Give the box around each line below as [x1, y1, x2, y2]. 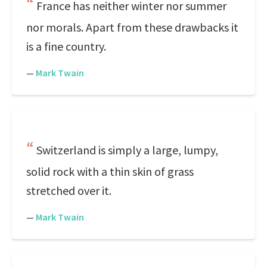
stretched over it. [26, 183, 111, 198]
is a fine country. [26, 39, 106, 54]
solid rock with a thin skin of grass [26, 164, 194, 179]
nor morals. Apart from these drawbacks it [26, 20, 238, 35]
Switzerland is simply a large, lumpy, [36, 142, 218, 157]
